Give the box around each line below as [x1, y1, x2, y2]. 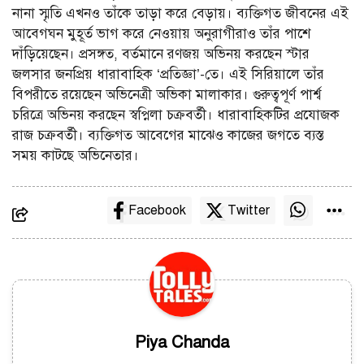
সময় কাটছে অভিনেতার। [12, 146, 139, 164]
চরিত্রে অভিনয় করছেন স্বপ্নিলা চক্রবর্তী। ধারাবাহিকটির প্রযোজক [12, 106, 340, 123]
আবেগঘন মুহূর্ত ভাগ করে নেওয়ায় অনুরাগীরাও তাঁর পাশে [12, 24, 310, 42]
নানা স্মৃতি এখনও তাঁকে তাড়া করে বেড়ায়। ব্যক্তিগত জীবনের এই [12, 4, 349, 22]
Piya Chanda [135, 332, 229, 353]
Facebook [128, 202, 186, 219]
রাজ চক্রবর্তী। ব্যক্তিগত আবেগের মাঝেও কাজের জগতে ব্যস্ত [12, 126, 323, 144]
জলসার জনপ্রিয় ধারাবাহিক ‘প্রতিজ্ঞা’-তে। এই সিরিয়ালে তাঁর [12, 65, 324, 83]
